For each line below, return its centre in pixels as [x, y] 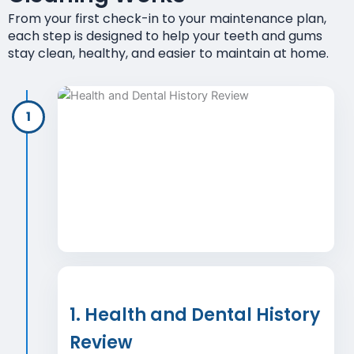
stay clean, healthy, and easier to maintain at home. [168, 53]
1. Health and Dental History [195, 315]
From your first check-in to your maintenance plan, [167, 19]
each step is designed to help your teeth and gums [165, 36]
